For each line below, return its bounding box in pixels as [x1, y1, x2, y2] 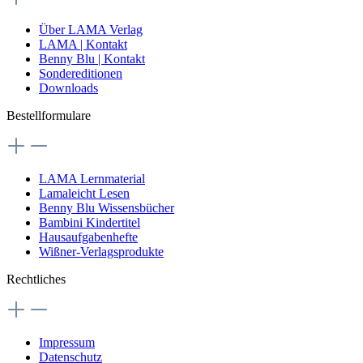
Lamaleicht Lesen [39, 186, 130, 200]
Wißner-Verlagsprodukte [39, 244, 164, 258]
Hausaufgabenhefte [39, 229, 138, 244]
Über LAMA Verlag [39, 22, 143, 36]
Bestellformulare [6, 108, 91, 122]
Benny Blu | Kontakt [39, 51, 145, 66]
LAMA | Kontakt [39, 36, 127, 51]
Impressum [39, 335, 95, 349]
